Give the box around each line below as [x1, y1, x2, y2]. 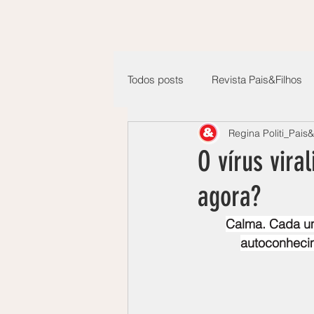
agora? [198, 180, 261, 213]
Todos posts [128, 72, 184, 86]
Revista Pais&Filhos [212, 72, 302, 86]
